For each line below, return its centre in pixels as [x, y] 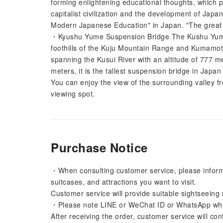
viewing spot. [73, 94]
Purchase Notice [99, 147]
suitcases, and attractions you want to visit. [124, 182]
